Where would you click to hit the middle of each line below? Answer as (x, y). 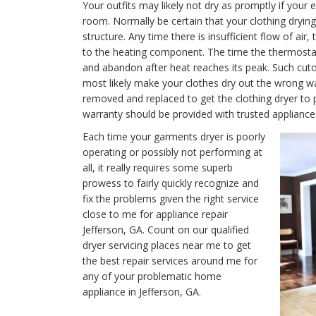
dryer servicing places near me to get (167, 245)
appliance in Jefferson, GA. (142, 292)
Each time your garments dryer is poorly (174, 136)
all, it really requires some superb (158, 168)
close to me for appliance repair (155, 214)
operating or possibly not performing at (172, 152)
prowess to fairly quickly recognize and (171, 183)
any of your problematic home (152, 276)
